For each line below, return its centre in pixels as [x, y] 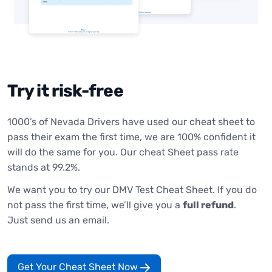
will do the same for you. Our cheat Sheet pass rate [123, 152]
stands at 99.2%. [44, 167]
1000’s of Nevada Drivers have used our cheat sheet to [131, 121]
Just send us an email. [58, 220]
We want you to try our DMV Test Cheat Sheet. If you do [132, 189]
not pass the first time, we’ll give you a [95, 205]
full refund [208, 205]
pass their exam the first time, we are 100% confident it [131, 137]
